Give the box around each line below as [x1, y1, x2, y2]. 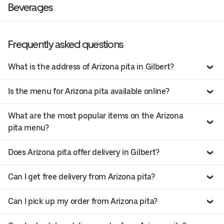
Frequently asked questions [8, 38, 123, 51]
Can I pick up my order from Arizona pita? [8, 196, 157, 206]
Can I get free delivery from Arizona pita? [8, 172, 155, 182]
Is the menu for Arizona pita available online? [8, 86, 169, 96]
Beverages [8, 1, 53, 14]
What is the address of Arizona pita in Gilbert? [8, 62, 174, 72]
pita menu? [8, 123, 49, 133]
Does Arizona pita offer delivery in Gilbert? [8, 147, 159, 157]
